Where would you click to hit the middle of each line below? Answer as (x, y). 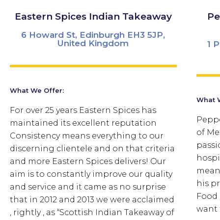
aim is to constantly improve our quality (91, 174)
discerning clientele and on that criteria (92, 148)
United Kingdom (93, 43)
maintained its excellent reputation (83, 123)
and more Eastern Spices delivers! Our (88, 161)
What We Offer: (37, 90)
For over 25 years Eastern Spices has (83, 110)
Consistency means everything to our (87, 136)
